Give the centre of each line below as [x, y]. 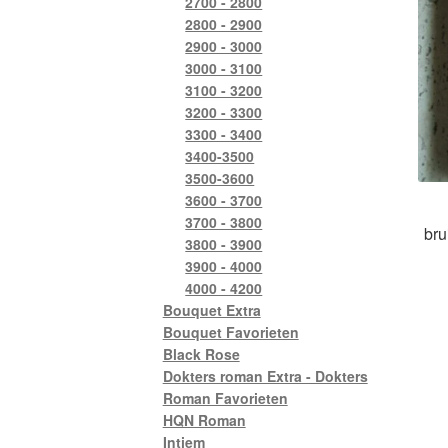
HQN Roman [204, 419]
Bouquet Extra [211, 309]
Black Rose [201, 353]
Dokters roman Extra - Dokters [265, 375]
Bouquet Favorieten [230, 331]
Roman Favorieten [225, 397]
